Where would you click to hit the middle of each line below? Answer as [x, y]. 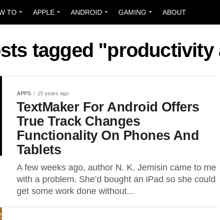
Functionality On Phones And [108, 135]
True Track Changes [79, 121]
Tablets [39, 150]
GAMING [132, 12]
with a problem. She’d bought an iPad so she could [116, 179]
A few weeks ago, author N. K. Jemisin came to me [116, 167]
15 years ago [53, 93]
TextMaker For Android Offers [108, 107]
